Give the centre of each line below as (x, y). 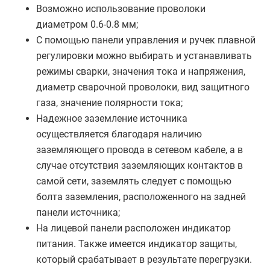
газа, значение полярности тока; (109, 103)
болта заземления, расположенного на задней (141, 197)
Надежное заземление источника (112, 118)
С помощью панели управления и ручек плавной (146, 40)
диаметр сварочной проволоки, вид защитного (143, 87)
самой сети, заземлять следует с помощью (134, 181)
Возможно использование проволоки (121, 9)
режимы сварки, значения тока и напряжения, (141, 71)
